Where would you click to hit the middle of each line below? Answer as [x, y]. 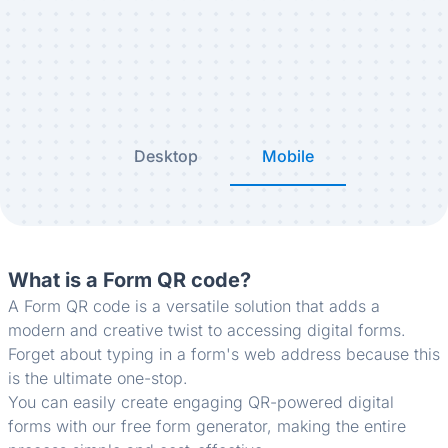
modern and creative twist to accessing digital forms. [207, 329]
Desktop [166, 155]
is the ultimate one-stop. [98, 377]
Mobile [288, 155]
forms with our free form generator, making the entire [207, 425]
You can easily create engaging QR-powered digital [201, 401]
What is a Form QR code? [129, 279]
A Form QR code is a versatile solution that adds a [194, 305]
